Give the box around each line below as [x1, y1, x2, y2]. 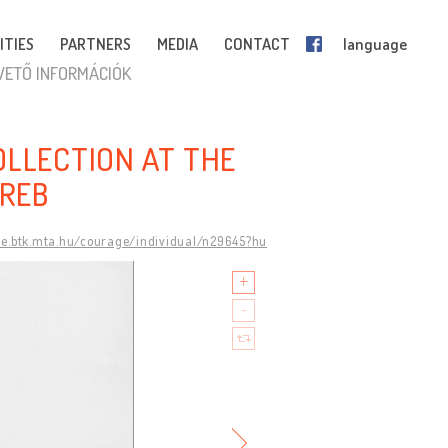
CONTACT [224, 34, 290, 54]
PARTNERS [60, 34, 131, 54]
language [343, 34, 407, 54]
